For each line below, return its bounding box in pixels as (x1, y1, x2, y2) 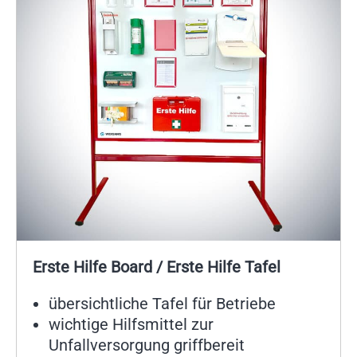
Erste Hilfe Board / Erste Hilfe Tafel (33, 257, 280, 277)
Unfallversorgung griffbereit (49, 335, 245, 355)
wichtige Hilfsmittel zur (49, 315, 214, 335)
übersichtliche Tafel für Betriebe (49, 294, 276, 314)
